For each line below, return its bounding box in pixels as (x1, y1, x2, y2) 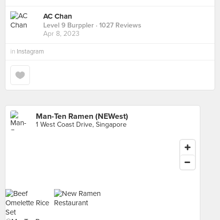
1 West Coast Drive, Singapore (36, 120, 127, 129)
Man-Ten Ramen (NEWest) (36, 111, 128, 121)
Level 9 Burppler (43, 21, 94, 30)
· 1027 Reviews (94, 21, 141, 30)
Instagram (17, 48, 44, 55)
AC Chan (43, 12, 72, 21)
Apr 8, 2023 (43, 29, 80, 38)
